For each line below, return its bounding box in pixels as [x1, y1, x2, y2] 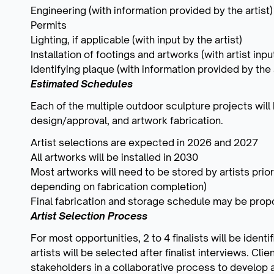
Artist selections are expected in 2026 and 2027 [31, 136, 258, 149]
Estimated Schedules [31, 77, 133, 90]
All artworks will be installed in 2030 [31, 150, 198, 163]
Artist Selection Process [31, 209, 147, 222]
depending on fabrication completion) [31, 180, 207, 193]
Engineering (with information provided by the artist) [31, 4, 273, 17]
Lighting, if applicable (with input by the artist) [31, 33, 242, 46]
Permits [31, 18, 67, 31]
